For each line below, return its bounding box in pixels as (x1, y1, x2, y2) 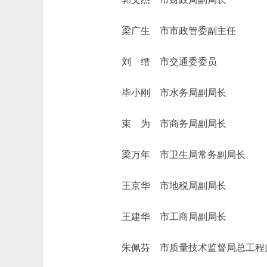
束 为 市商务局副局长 (103, 119, 226, 129)
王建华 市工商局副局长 (103, 212, 226, 222)
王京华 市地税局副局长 (103, 181, 226, 191)
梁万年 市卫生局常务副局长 (103, 150, 246, 160)
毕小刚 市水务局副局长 (103, 88, 226, 98)
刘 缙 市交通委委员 (103, 57, 217, 67)
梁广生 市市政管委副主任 (103, 26, 236, 36)
